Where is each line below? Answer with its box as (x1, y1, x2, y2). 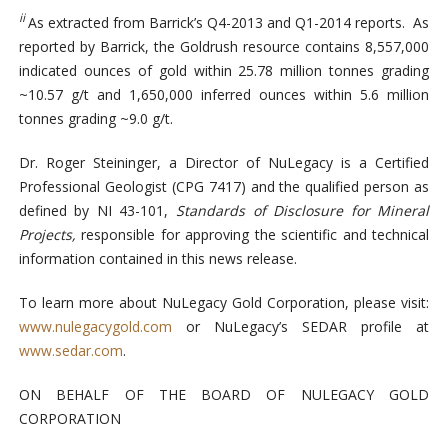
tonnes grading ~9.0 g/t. (18, 108, 173, 128)
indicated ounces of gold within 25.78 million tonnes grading (18, 60, 430, 80)
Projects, (18, 224, 76, 244)
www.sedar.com (18, 340, 123, 360)
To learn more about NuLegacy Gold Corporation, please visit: (18, 292, 430, 312)
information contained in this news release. (18, 248, 297, 268)
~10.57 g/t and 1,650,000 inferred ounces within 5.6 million (18, 84, 430, 104)
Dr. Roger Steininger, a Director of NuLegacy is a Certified (18, 152, 430, 172)
